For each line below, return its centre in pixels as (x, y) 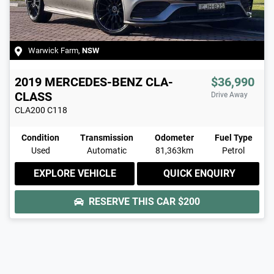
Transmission (107, 138)
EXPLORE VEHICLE (75, 174)
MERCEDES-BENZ (94, 82)
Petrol (234, 151)
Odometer (174, 138)
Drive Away (229, 95)
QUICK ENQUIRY (199, 174)
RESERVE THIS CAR (133, 202)
